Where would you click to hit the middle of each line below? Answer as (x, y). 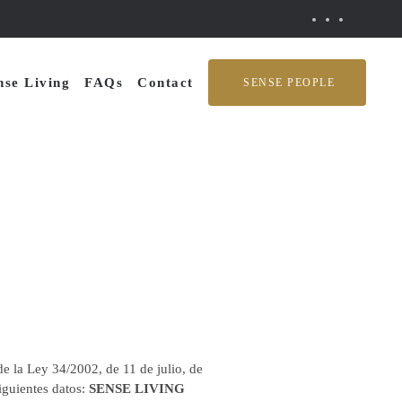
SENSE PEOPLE (287, 83)
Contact (166, 83)
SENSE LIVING (137, 389)
